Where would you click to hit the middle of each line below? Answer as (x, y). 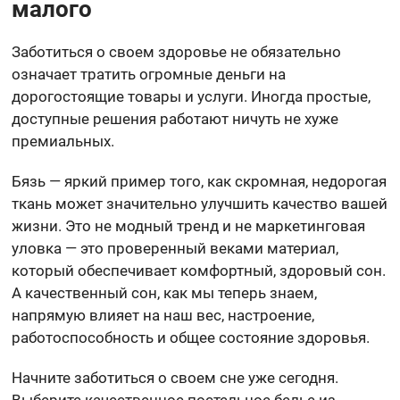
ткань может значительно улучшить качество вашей (200, 203)
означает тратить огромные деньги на (149, 74)
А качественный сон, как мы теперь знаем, (165, 292)
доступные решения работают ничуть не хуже (175, 118)
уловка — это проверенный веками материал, (175, 248)
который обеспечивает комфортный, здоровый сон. (199, 270)
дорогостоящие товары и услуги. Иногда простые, (192, 96)
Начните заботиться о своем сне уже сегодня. (175, 377)
